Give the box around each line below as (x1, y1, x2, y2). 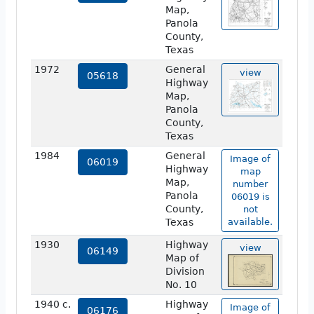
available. (228, 217, 273, 228)
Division (165, 266, 205, 278)
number (233, 179, 268, 190)
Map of (165, 252, 199, 264)
